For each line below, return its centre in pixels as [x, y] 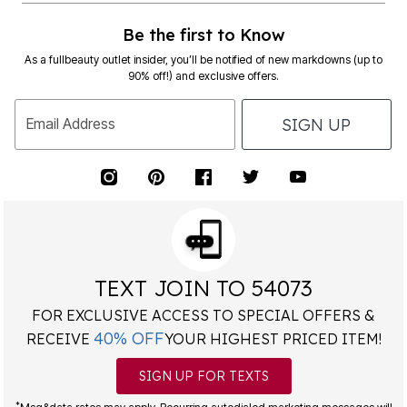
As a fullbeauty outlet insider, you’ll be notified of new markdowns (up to [203, 60]
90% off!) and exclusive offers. [203, 76]
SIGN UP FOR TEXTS [203, 377]
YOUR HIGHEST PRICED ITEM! [273, 339]
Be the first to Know [203, 35]
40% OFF [129, 339]
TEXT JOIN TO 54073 [203, 288]
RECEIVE [60, 339]
